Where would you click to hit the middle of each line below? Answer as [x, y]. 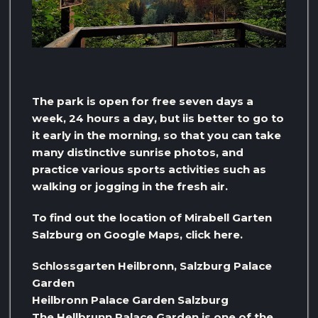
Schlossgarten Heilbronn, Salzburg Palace [152, 266]
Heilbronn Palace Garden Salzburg [130, 300]
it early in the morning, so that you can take [157, 136]
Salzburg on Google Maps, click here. [137, 235]
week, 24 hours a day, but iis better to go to [158, 119]
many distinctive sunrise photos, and [138, 153]
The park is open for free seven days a [143, 102]
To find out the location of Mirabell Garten [152, 218]
